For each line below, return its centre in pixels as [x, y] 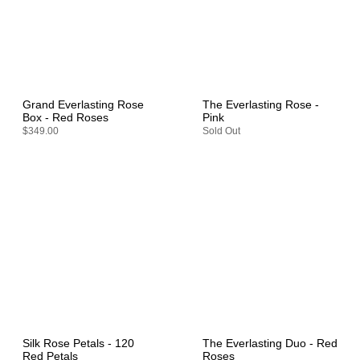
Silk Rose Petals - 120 [78, 344]
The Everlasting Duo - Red [270, 344]
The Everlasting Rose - [261, 104]
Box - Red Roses [65, 117]
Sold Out [221, 131]
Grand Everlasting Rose [83, 104]
